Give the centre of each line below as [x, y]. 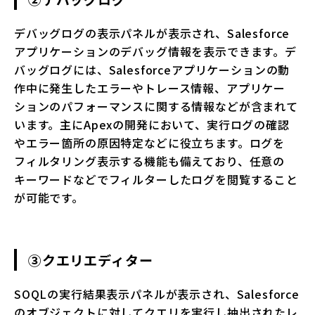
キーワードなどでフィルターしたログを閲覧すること [156, 180]
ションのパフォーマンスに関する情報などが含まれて [156, 107]
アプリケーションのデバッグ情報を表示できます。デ [155, 52]
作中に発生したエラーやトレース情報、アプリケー [150, 88]
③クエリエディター [91, 260]
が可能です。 [49, 198]
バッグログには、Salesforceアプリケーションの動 [152, 70]
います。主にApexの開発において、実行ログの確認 [152, 125]
